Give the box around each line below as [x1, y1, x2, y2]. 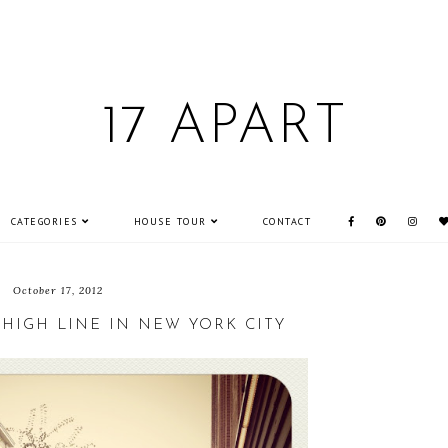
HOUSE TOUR [133, 215, 207, 228]
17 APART [100, 101, 348, 156]
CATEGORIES [10, 215, 78, 228]
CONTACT [262, 215, 311, 228]
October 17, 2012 [13, 284, 103, 297]
